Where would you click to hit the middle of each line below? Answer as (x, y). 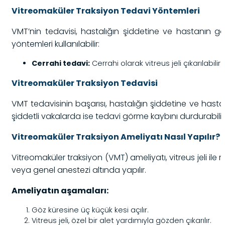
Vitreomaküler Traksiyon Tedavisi (85, 83)
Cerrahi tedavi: (61, 63)
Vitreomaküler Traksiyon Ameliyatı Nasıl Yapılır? (116, 137)
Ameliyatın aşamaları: (60, 190)
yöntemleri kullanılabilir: (55, 44)
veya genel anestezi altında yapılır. (79, 170)
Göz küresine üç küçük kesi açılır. (90, 210)
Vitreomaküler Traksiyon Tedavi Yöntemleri (106, 11)
